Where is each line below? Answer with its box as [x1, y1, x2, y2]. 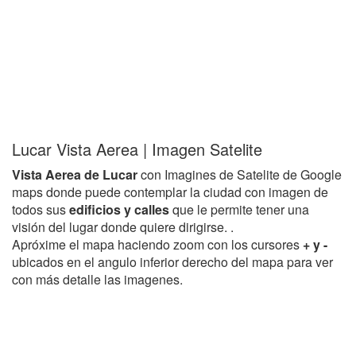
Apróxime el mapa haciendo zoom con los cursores [12, 235, 303, 253]
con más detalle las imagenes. [12, 270, 183, 288]
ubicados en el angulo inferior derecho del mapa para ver [12, 253, 333, 271]
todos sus [12, 200, 69, 219]
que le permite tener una [172, 200, 309, 219]
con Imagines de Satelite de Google [137, 165, 342, 184]
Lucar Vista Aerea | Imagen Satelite [12, 137, 262, 161]
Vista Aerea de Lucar [12, 165, 137, 184]
